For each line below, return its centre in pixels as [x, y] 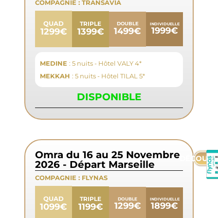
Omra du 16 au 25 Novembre [108, 155]
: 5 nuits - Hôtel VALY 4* [105, 64]
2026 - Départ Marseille [95, 165]
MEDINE [54, 64]
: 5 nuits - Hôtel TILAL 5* [109, 76]
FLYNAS [95, 178]
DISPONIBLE [109, 97]
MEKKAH [56, 76]
